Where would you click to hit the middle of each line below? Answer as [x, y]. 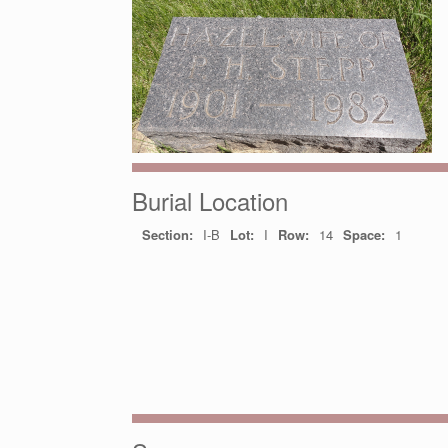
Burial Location [210, 200]
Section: [167, 234]
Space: [364, 234]
